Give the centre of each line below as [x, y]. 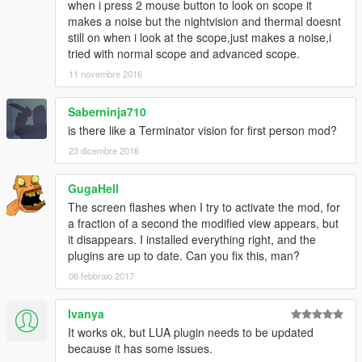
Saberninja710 [107, 111]
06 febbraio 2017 [101, 275]
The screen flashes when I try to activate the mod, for [204, 206]
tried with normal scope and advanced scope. [184, 53]
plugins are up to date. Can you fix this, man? [184, 255]
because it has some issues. [140, 348]
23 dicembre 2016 [104, 150]
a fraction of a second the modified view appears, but [203, 223]
